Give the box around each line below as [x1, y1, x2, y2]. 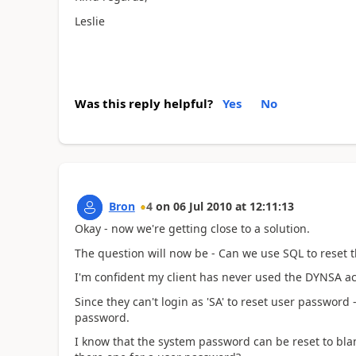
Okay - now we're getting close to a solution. [74, 221, 310, 236]
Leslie [74, 13, 105, 29]
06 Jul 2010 [172, 199, 232, 214]
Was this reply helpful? [74, 95, 213, 111]
